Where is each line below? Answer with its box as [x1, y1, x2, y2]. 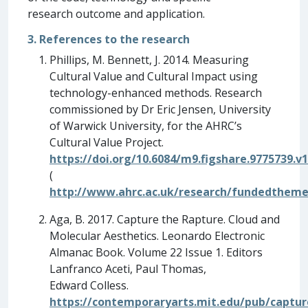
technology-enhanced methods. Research [49, 85, 262, 100]
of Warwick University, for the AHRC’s [49, 118, 242, 133]
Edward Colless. [49, 277, 129, 293]
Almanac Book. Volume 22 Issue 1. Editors [49, 244, 263, 260]
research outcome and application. [27, 5, 205, 21]
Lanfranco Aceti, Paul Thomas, [49, 261, 206, 276]
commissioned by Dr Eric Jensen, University [49, 101, 271, 117]
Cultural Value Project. [49, 134, 164, 150]
